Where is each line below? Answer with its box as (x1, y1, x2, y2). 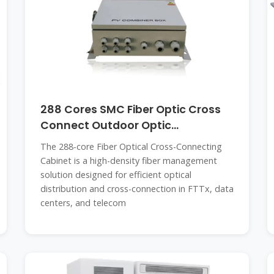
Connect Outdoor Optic (40, 118, 171, 133)
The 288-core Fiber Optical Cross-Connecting (40, 141, 222, 152)
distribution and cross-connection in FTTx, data (40, 183, 234, 194)
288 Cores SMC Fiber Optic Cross (40, 102, 221, 117)
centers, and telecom (40, 197, 126, 209)
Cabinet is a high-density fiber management (40, 155, 217, 166)
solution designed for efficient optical (40, 169, 191, 180)
